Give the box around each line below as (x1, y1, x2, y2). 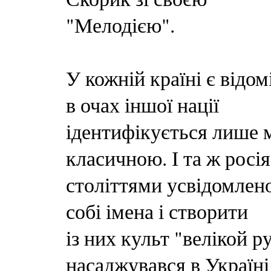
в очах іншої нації (66, 91, 219, 118)
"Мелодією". (66, 11, 175, 38)
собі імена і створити (66, 198, 248, 224)
